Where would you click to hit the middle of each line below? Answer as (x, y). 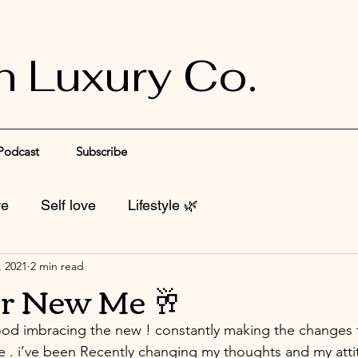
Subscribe (101, 151)
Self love (68, 205)
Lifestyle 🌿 (163, 205)
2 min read (57, 267)
